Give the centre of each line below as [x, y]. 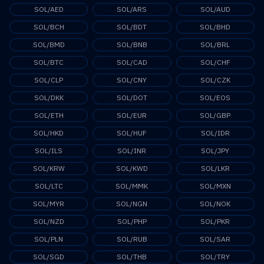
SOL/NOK [215, 204]
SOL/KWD [132, 169]
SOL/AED [49, 9]
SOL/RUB [132, 239]
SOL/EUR [132, 115]
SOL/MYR [49, 204]
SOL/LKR [215, 169]
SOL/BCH [49, 27]
